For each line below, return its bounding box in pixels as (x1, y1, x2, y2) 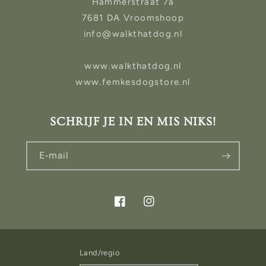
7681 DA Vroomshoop (81, 12, 185, 24)
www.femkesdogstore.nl (75, 77, 191, 88)
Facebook (114, 202, 156, 214)
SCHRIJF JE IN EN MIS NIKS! (50, 115, 216, 129)
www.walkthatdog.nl (84, 61, 182, 72)
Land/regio (80, 248, 121, 258)
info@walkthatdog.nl (83, 28, 183, 40)
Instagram (143, 202, 187, 214)
